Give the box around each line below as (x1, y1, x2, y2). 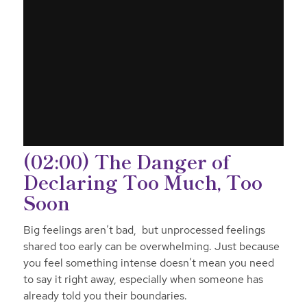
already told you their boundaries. (23, 288, 187, 303)
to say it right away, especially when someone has (23, 271, 263, 286)
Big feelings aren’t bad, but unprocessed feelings (23, 222, 265, 237)
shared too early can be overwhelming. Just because (23, 238, 280, 254)
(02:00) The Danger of (23, 147, 230, 175)
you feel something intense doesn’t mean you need (23, 255, 274, 270)
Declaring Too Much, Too (23, 167, 262, 195)
